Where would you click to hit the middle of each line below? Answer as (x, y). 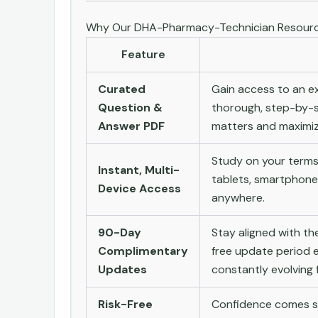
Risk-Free (125, 304)
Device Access (139, 188)
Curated (122, 89)
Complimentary (143, 251)
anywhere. (238, 197)
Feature (143, 54)
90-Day (120, 232)
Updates (122, 269)
